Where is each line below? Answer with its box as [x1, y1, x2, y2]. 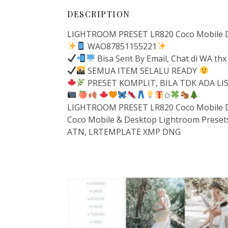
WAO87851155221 [85, 40, 157, 52]
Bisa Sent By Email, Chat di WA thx [95, 52, 226, 64]
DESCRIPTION [67, 8, 130, 19]
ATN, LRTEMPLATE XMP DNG [67, 126, 181, 137]
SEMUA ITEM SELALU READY [85, 65, 199, 76]
